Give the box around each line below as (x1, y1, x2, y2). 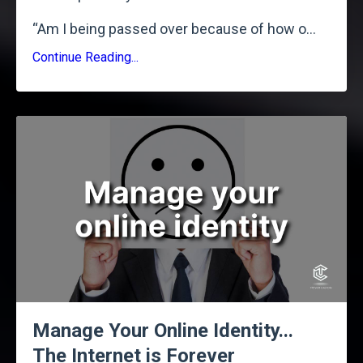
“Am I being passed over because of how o (32, 20, 306, 38)
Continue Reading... (32, 49, 139, 66)
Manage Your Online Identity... (32, 318, 293, 342)
